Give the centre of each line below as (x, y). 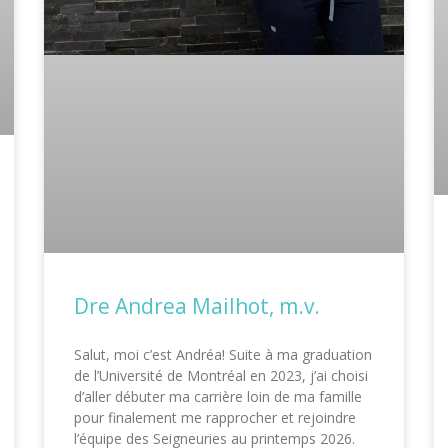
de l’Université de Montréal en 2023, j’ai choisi (221, 375)
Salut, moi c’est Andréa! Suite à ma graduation (223, 354)
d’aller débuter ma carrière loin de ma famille (218, 396)
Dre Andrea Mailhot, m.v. (197, 305)
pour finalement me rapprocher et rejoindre (215, 417)
